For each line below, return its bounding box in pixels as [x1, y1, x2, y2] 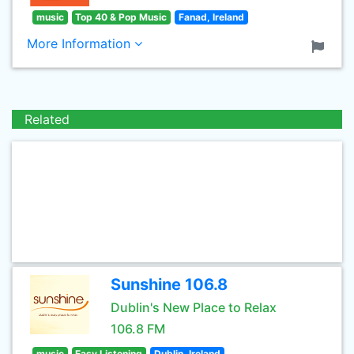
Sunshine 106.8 [111, 275, 228, 294]
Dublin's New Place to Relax [111, 299, 277, 315]
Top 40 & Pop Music [75, 11, 168, 23]
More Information [27, 36, 134, 51]
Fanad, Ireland [178, 11, 244, 23]
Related [24, 111, 70, 127]
